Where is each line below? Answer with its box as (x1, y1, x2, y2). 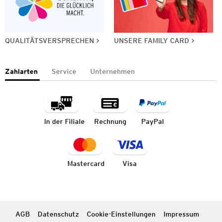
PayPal (141, 117, 164, 125)
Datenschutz (37, 210, 79, 219)
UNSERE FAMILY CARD (114, 36, 189, 45)
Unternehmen (90, 67, 135, 75)
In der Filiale (44, 117, 85, 125)
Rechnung (94, 117, 126, 125)
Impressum (163, 210, 199, 219)
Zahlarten (5, 67, 38, 75)
